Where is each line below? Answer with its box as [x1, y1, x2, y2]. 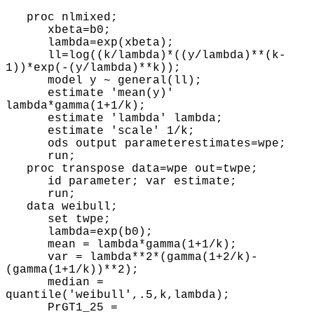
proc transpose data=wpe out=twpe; [6, 162, 258, 175]
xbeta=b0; [6, 23, 111, 36]
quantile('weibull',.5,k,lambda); [6, 288, 230, 301]
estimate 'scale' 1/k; [6, 124, 195, 137]
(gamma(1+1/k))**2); [6, 263, 139, 276]
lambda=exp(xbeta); [6, 36, 174, 49]
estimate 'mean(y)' [6, 86, 174, 100]
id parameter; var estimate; [6, 175, 237, 188]
